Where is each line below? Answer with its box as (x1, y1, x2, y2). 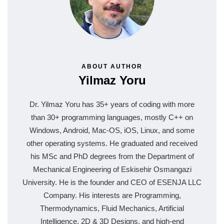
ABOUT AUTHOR (81, 62, 142, 70)
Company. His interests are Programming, (43, 190, 181, 199)
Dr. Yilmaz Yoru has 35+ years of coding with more (29, 99, 194, 108)
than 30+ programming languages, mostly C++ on (31, 112, 193, 121)
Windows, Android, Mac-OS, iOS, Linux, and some (29, 125, 194, 134)
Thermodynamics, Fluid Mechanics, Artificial (40, 203, 184, 212)
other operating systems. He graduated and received (26, 138, 197, 147)
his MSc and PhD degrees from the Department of (30, 151, 194, 160)
